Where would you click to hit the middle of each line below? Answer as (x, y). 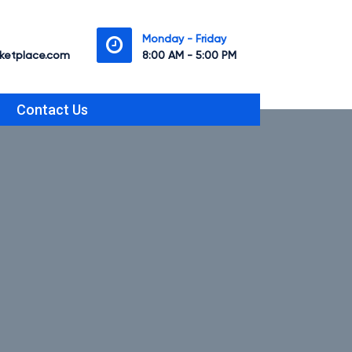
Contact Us (52, 110)
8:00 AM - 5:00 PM (189, 55)
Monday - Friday (184, 38)
